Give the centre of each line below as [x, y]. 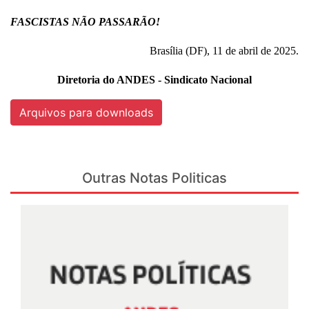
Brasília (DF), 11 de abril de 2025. [224, 50]
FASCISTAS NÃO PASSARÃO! [85, 21]
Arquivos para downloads [86, 112]
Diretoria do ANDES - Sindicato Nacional [154, 79]
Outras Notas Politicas [154, 178]
